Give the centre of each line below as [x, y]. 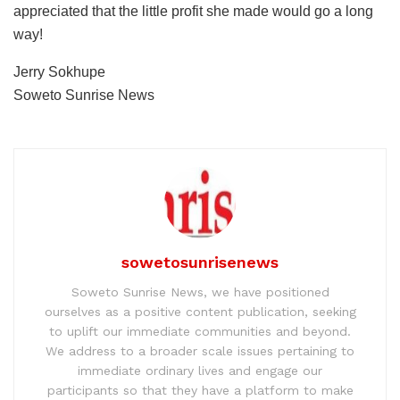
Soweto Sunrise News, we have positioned [200, 292]
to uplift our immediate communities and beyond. [200, 332]
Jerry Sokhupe [59, 72]
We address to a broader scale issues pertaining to [200, 351]
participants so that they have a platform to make [200, 391]
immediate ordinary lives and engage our [200, 371]
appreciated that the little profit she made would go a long [193, 12]
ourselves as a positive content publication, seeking [200, 312]
